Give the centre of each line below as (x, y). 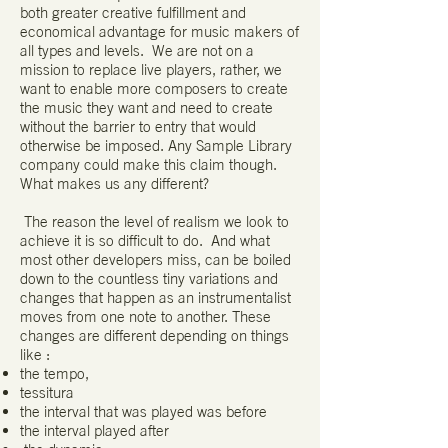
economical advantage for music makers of (159, 32)
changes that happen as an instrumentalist (155, 298)
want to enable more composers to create (154, 89)
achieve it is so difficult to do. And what (145, 241)
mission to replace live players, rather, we (151, 70)
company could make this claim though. (148, 165)
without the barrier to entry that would (138, 127)
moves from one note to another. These (145, 317)
